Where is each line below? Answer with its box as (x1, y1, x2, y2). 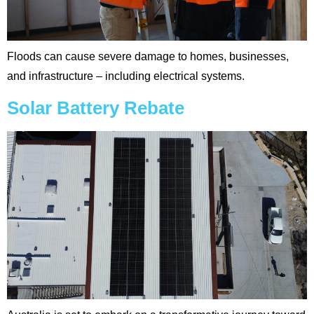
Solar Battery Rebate (7, 97, 184, 118)
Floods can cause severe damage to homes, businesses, (7, 50, 289, 63)
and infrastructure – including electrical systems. (7, 70, 245, 83)
